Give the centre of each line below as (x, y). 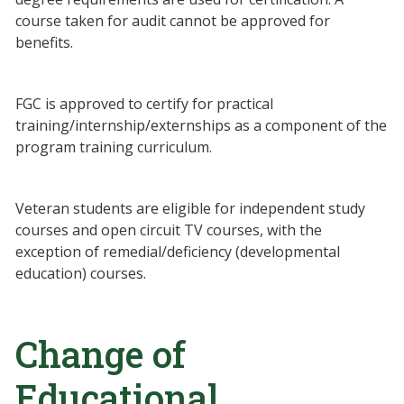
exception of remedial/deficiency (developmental (178, 252)
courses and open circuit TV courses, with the (169, 230)
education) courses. (81, 273)
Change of (101, 354)
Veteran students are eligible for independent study (190, 208)
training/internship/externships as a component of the (201, 125)
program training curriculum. (114, 147)
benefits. (44, 42)
